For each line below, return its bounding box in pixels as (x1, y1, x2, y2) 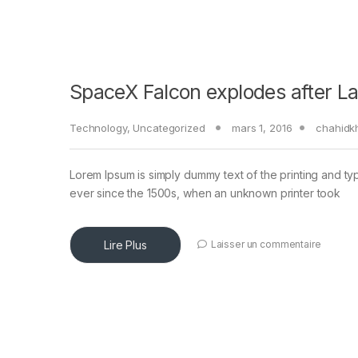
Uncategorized (133, 121, 205, 135)
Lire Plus (104, 238, 147, 253)
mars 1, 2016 (232, 121, 292, 135)
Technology (70, 121, 127, 135)
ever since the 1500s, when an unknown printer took (70, 186, 340, 201)
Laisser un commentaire (210, 238, 321, 251)
